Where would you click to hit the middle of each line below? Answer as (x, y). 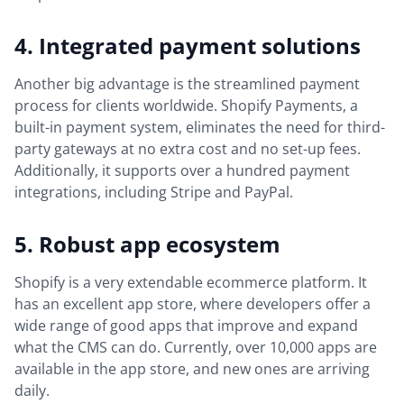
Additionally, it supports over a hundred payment (182, 170)
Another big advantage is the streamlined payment (187, 83)
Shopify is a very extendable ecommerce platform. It (191, 282)
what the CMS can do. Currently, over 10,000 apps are (196, 347)
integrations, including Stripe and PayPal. (154, 192)
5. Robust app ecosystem (147, 243)
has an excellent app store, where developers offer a (193, 303)
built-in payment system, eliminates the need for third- (200, 127)
